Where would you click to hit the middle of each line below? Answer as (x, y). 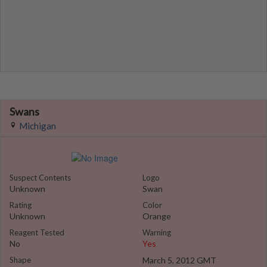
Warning (157, 232)
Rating (21, 205)
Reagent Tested (37, 232)
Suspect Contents (40, 178)
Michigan (38, 126)
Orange (157, 216)
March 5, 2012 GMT (179, 260)
